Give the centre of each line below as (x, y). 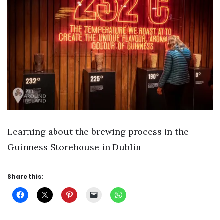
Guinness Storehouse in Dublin (74, 147)
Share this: (25, 177)
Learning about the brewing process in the (98, 132)
